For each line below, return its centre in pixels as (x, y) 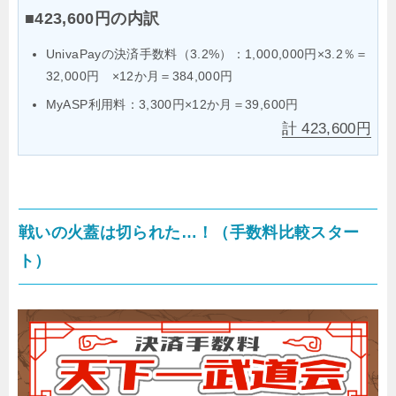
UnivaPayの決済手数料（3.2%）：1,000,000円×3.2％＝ (207, 54)
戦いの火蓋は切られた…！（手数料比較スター (189, 233)
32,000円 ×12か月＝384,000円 (139, 76)
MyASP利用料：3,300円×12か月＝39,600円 (172, 105)
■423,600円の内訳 (92, 19)
